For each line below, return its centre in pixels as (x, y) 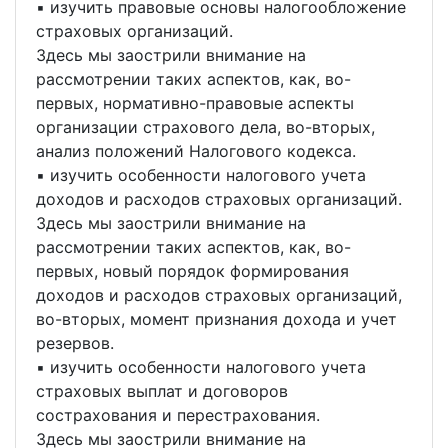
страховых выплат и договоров (162, 391)
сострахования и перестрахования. (178, 415)
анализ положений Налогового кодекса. (196, 151)
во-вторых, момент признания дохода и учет (216, 319)
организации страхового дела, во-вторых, (205, 127)
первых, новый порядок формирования (192, 271)
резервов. (75, 343)
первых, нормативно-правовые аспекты (195, 103)
